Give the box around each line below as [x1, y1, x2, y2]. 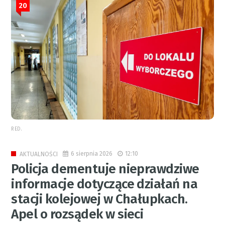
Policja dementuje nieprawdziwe [11, 161, 199, 177]
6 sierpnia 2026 [71, 150, 113, 158]
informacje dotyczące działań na [11, 176, 198, 192]
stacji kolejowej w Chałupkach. [11, 191, 188, 207]
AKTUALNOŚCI [20, 151, 58, 158]
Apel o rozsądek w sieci [11, 206, 144, 222]
